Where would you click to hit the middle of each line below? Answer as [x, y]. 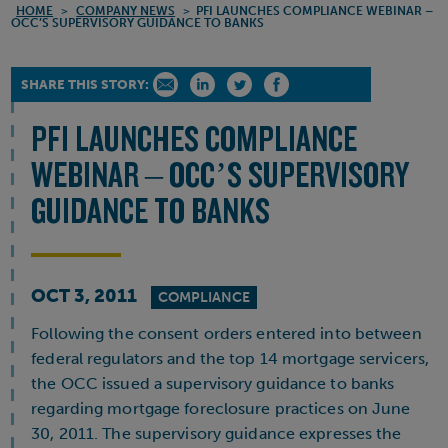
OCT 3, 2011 [84, 295]
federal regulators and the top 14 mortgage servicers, [230, 358]
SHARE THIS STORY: [85, 84]
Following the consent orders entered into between [226, 333]
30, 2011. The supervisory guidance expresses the [216, 433]
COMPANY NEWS [126, 10]
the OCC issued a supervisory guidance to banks [213, 383]
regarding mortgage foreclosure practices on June [221, 408]
